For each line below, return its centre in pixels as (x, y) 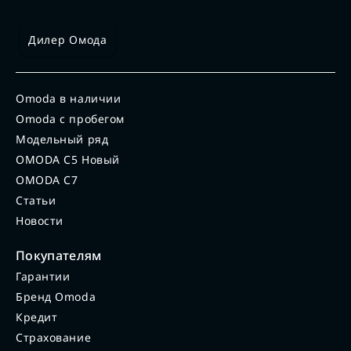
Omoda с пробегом (70, 118)
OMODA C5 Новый (68, 159)
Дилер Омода (68, 39)
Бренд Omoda (56, 296)
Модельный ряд (62, 139)
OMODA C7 (47, 179)
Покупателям (59, 255)
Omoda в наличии (69, 98)
